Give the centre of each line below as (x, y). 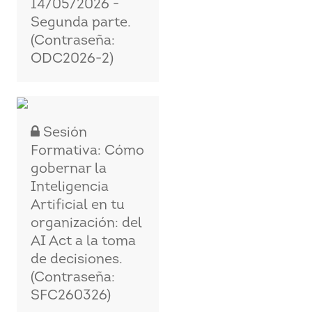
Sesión (64, 133)
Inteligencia (70, 187)
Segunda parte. (81, 23)
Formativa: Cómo (88, 151)
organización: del (87, 224)
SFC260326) (71, 296)
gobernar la (69, 169)
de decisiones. (77, 260)
